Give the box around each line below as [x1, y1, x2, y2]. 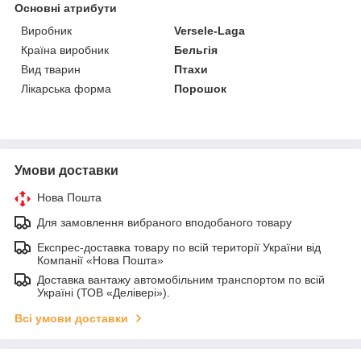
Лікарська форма [21, 82, 111, 96]
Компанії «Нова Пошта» [37, 254, 164, 268]
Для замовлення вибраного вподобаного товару [37, 216, 292, 230]
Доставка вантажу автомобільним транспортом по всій [37, 273, 325, 287]
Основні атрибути [15, 2, 117, 15]
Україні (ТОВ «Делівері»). [37, 286, 170, 300]
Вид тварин [21, 63, 81, 77]
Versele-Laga [174, 24, 246, 38]
